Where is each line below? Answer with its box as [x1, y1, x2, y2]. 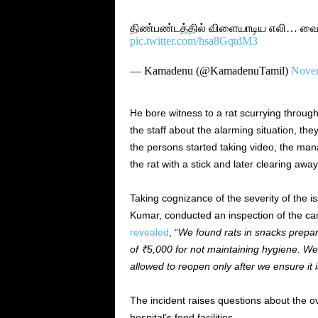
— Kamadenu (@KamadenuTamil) [129, 65, 291, 77]
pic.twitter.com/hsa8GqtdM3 [129, 35, 258, 47]
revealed [129, 226, 169, 238]
